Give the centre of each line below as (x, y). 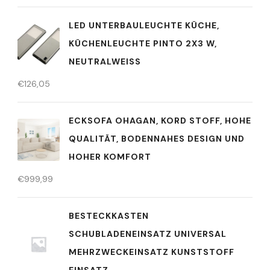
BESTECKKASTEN (109, 215)
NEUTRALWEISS (105, 61)
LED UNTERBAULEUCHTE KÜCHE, (144, 25)
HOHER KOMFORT (110, 156)
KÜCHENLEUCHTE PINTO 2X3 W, (143, 43)
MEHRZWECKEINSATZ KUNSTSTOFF (152, 252)
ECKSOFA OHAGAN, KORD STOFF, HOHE (160, 120)
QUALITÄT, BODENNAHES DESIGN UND (157, 138)
